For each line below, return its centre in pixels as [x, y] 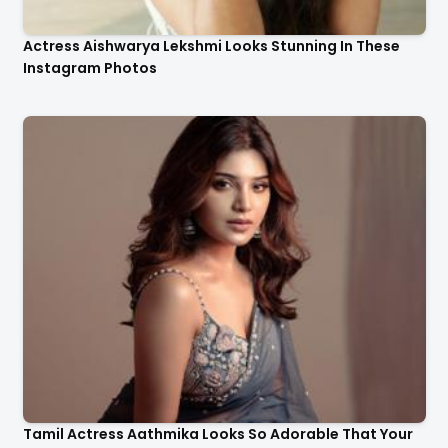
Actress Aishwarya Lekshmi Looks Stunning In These [211, 46]
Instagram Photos [89, 68]
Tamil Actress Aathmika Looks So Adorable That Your [217, 433]
